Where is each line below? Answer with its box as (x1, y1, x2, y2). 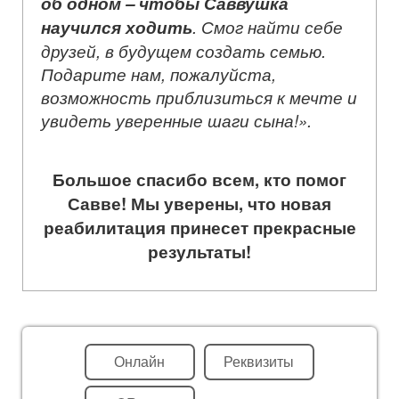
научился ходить (41, 14, 192, 39)
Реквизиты (224, 350, 294, 371)
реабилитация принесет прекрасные (43, 215, 356, 240)
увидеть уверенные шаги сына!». (41, 108, 321, 132)
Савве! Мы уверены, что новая (68, 191, 331, 216)
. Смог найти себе (192, 14, 343, 38)
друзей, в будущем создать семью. (41, 38, 326, 62)
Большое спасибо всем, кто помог (53, 167, 346, 191)
